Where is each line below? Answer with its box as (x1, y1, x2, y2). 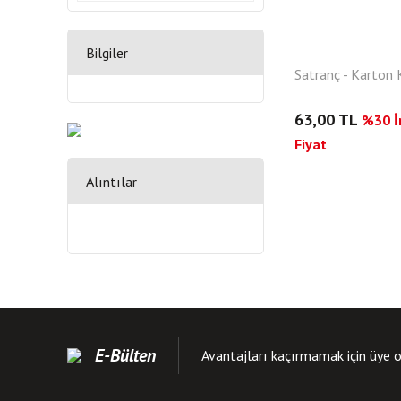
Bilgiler (86, 44, 128, 62)
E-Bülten (95, 343, 156, 367)
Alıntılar (86, 173, 137, 191)
